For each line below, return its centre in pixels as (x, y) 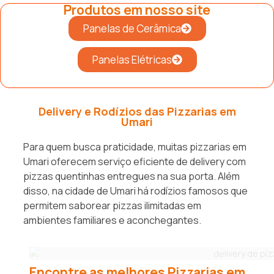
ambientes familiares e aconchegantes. (112, 220)
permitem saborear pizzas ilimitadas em (112, 205)
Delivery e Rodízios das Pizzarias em (137, 111)
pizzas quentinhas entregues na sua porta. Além (131, 176)
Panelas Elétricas (132, 59)
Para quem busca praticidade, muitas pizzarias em (135, 146)
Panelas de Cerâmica (132, 28)
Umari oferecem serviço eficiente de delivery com (135, 161)
